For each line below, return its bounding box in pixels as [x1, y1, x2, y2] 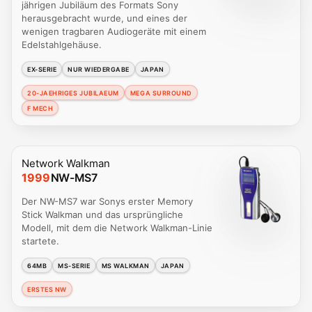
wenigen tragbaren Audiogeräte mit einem [22, 26, 206, 38]
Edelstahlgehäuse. [22, 39, 102, 51]
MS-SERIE [58, 261, 91, 270]
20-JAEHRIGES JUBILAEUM [27, 88, 119, 97]
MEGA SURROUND [130, 88, 192, 97]
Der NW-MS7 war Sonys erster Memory [22, 196, 193, 208]
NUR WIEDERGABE [68, 65, 130, 73]
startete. [22, 235, 59, 247]
